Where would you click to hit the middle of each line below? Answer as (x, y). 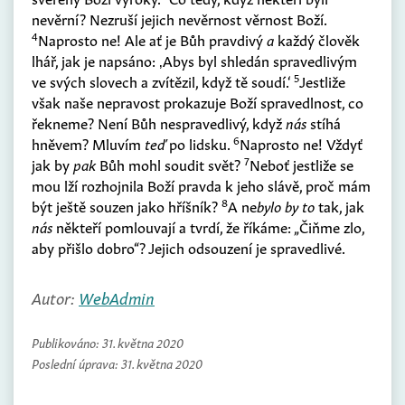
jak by (52, 164)
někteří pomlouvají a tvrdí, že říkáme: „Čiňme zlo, (208, 226)
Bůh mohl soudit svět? (170, 164)
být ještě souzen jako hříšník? (127, 206)
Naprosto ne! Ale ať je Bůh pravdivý (152, 39)
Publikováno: (67, 342)
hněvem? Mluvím (88, 143)
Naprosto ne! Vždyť (301, 143)
